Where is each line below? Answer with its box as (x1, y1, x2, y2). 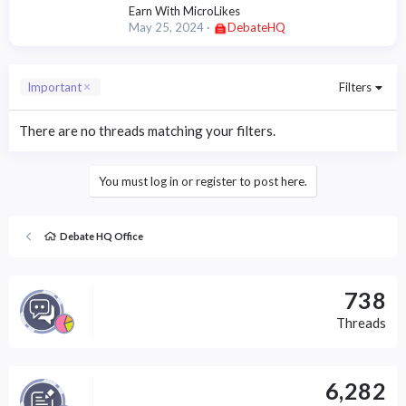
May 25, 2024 (129, 19, 204, 34)
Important (27, 79, 82, 94)
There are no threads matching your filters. (19, 121, 275, 139)
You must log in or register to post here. (99, 173, 307, 188)
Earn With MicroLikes (129, 3, 240, 18)
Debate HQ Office (59, 229, 143, 242)
